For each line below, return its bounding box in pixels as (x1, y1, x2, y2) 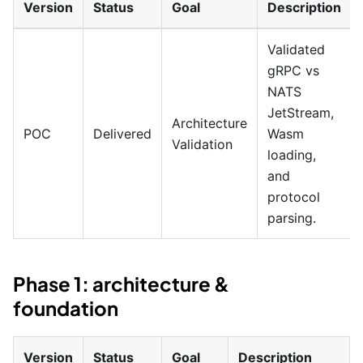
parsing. (267, 210, 316, 226)
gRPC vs (267, 62, 319, 79)
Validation (172, 136, 233, 152)
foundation (13, 296, 118, 320)
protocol (267, 189, 320, 205)
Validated (267, 41, 325, 58)
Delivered (93, 126, 152, 142)
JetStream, (267, 105, 334, 121)
